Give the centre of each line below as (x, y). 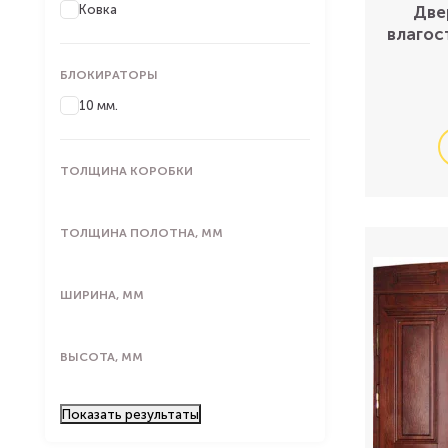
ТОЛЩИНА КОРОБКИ (126, 171)
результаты (162, 414)
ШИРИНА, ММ (102, 295)
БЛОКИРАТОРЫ (109, 75)
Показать (93, 414)
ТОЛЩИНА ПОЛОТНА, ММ (141, 233)
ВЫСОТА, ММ (101, 357)
